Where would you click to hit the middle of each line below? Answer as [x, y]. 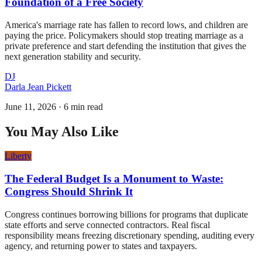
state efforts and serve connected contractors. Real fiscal [107, 225]
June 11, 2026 [30, 106]
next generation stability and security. [73, 56]
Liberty [18, 156]
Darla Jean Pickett [38, 87]
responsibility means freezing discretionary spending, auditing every [130, 235]
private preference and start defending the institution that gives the [125, 46]
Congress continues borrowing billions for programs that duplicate [126, 214]
